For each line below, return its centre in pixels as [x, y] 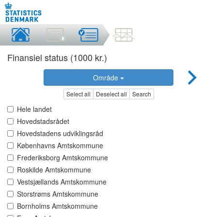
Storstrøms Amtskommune [58, 194]
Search [141, 94]
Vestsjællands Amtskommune [62, 182]
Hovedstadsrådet [43, 121]
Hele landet [34, 109]
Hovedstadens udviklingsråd [60, 133]
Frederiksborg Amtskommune [62, 158]
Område [106, 77]
